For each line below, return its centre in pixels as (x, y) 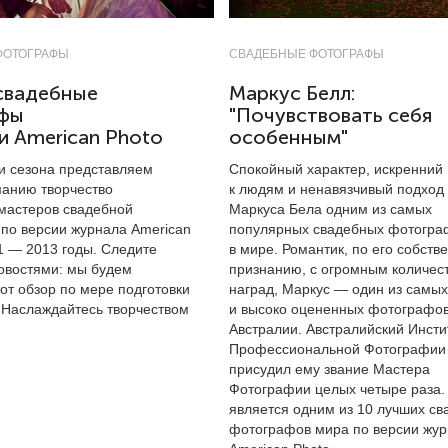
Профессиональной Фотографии (337, 349)
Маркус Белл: (292, 93)
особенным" (288, 137)
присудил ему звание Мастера (329, 369)
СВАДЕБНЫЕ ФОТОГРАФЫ (306, 54)
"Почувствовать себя (330, 115)
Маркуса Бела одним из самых (330, 209)
